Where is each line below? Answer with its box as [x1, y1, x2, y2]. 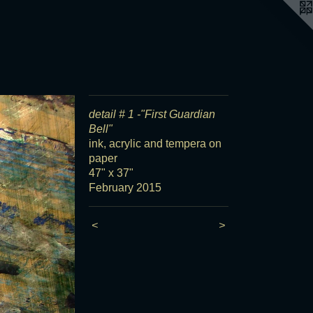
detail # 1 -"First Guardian [89, 108, 216, 120]
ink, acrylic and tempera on [89, 138, 222, 150]
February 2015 [89, 182, 162, 194]
